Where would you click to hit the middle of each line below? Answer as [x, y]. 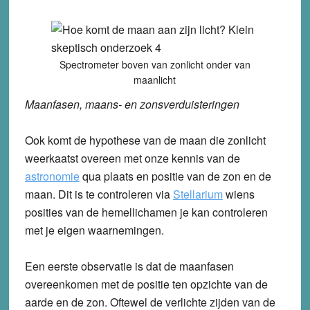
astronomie [52, 176]
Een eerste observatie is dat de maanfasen [129, 266]
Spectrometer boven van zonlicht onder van [155, 64]
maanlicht [155, 79]
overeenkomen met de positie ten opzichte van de [146, 284]
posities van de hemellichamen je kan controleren [146, 212]
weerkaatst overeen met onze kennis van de [132, 158]
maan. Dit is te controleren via [99, 194]
